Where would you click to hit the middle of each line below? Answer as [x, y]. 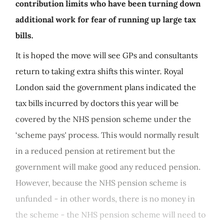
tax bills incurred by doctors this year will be [97, 103]
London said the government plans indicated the [106, 87]
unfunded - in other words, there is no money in [105, 199]
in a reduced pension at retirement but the [95, 151]
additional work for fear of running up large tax [106, 19]
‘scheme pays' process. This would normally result [107, 135]
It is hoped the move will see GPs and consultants [107, 55]
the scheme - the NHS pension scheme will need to [111, 215]
